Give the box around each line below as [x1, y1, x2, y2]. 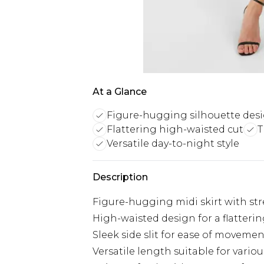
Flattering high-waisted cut [107, 124, 243, 135]
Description [93, 171, 148, 183]
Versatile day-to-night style [107, 138, 239, 149]
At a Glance [93, 86, 147, 97]
